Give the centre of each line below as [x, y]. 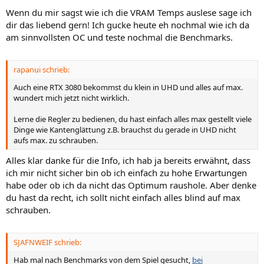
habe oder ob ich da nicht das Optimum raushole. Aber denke [131, 185]
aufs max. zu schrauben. [56, 141]
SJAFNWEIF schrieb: [47, 242]
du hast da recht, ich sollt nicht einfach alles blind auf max [123, 197]
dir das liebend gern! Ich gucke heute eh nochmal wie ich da [128, 24]
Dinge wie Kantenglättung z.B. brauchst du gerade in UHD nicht [125, 130]
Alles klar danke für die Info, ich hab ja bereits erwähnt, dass [128, 160]
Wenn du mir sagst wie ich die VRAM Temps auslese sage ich [129, 12]
